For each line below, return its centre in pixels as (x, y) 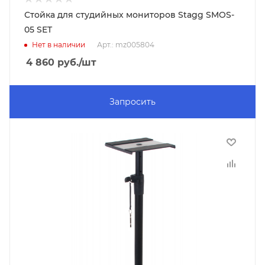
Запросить (132, 102)
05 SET (38, 30)
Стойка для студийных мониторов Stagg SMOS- (129, 15)
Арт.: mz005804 (126, 45)
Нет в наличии (59, 45)
